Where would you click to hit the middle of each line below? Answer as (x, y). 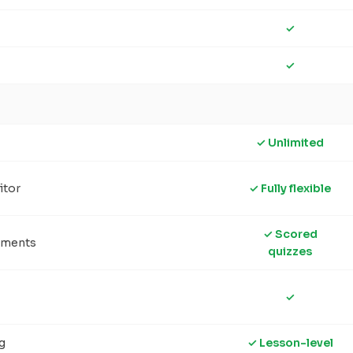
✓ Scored (290, 234)
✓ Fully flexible (290, 188)
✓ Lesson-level (290, 343)
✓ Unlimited (290, 143)
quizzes (290, 251)
